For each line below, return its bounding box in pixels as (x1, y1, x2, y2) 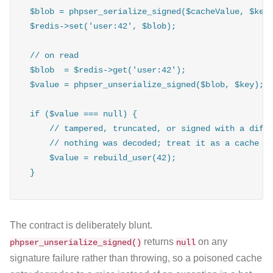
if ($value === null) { (30, 109, 137, 119)
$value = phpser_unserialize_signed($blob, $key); (30, 80, 264, 90)
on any (196, 236, 227, 247)
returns (141, 236, 176, 247)
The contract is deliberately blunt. (10, 219, 152, 230)
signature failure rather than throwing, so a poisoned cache (10, 252, 262, 263)
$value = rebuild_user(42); (30, 153, 176, 163)
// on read (30, 51, 79, 61)
